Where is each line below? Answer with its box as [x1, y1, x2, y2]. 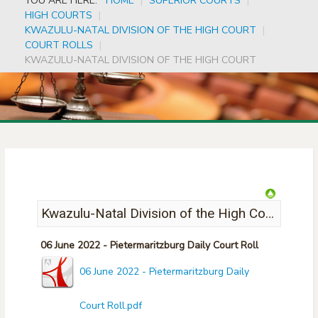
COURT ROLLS [25, 38, 93, 53]
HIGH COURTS [25, 9, 92, 23]
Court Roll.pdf [79, 299, 142, 313]
